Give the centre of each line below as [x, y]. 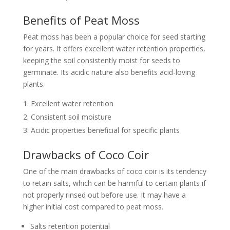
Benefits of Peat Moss [81, 20]
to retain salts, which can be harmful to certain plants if [114, 183]
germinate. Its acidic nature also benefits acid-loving [109, 72]
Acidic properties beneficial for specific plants [105, 130]
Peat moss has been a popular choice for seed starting [114, 37]
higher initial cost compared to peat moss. [93, 207]
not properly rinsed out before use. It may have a [104, 195]
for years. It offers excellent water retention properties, [114, 49]
